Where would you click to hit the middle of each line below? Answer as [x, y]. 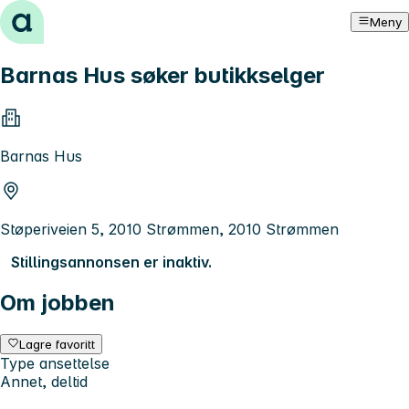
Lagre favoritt [58, 344]
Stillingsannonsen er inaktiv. [111, 262]
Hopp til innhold [63, 16]
